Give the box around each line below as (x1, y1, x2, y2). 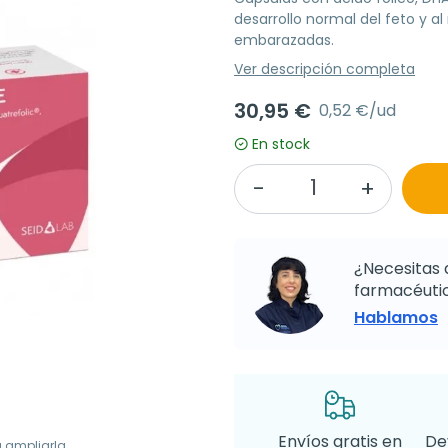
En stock (252, 134, 310, 154)
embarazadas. (234, 30, 334, 50)
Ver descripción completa (234, 59, 415, 79)
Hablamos (354, 306, 438, 329)
